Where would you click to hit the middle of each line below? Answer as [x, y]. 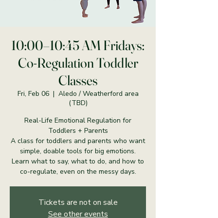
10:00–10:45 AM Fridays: [78, 45]
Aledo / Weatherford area [98, 94]
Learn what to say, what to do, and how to [78, 161]
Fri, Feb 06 [33, 94]
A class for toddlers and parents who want [78, 141]
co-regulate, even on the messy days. [78, 172]
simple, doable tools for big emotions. [78, 151]
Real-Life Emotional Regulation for [78, 120]
